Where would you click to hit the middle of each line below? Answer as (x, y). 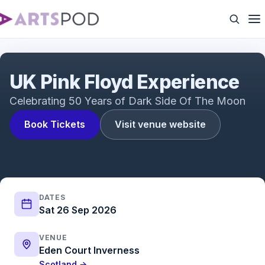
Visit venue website (160, 124)
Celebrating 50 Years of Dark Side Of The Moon (127, 101)
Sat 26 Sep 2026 (78, 210)
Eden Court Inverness (89, 250)
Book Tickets (55, 124)
